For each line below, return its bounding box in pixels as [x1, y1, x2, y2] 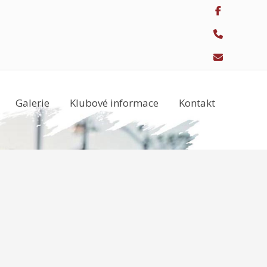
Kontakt [179, 96, 215, 110]
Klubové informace [70, 96, 159, 110]
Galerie [15, 96, 49, 110]
